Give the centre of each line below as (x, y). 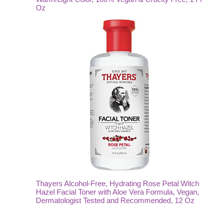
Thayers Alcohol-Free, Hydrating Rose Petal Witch (117, 183)
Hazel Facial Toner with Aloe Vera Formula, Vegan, (117, 192)
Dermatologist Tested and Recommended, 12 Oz (115, 200)
